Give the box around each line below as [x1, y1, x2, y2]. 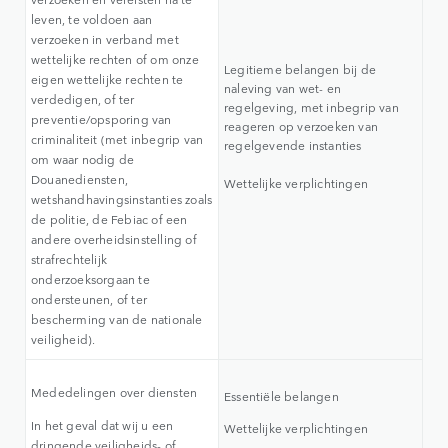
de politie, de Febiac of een [31, 210, 188, 229]
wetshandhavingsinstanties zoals [31, 190, 213, 209]
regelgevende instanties [224, 136, 362, 155]
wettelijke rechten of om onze [31, 50, 199, 69]
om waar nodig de [31, 150, 135, 169]
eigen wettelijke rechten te [31, 70, 184, 89]
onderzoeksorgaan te [31, 270, 150, 289]
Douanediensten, [31, 170, 128, 189]
